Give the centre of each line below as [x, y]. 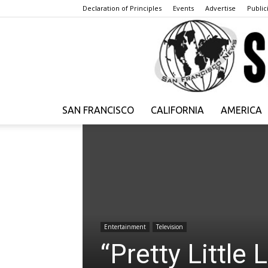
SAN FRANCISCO [98, 110]
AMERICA [241, 110]
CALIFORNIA [177, 110]
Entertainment [125, 227]
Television [170, 227]
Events [183, 8]
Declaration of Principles [122, 8]
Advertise [220, 8]
